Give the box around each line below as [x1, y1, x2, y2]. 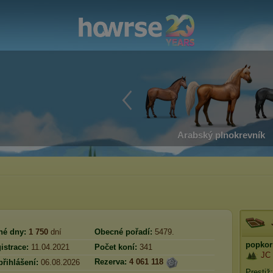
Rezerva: [94, 257, 127, 267]
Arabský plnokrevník [177, 130, 265, 140]
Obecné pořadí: [94, 227, 152, 236]
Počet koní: [94, 243, 137, 252]
